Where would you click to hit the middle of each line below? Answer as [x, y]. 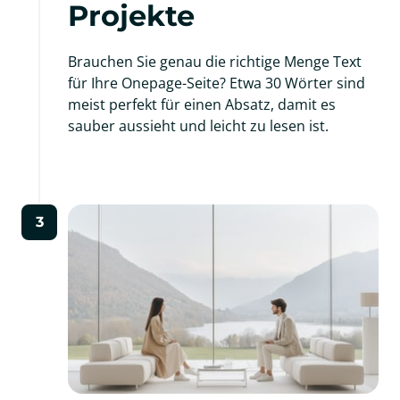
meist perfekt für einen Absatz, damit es [202, 104]
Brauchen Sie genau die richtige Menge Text [215, 61]
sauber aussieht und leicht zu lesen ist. [198, 125]
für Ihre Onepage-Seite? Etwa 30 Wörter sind [217, 83]
